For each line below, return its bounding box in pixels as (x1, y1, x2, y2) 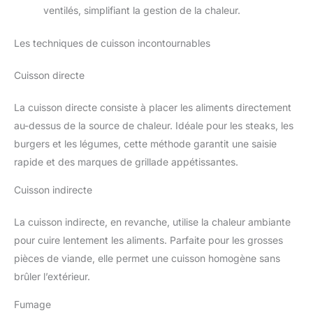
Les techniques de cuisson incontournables (14, 37, 210, 50)
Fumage (14, 298, 51, 311)
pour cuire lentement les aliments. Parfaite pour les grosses (14, 234, 283, 247)
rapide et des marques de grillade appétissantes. (14, 156, 238, 168)
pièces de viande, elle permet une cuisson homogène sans (14, 252, 280, 265)
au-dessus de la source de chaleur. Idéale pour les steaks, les (14, 119, 293, 132)
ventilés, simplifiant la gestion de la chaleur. (43, 4, 240, 17)
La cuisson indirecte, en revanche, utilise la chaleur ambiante (14, 216, 291, 228)
